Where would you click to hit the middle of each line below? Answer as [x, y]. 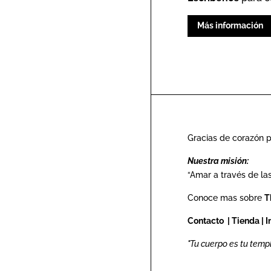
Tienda [246, 220]
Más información [230, 26]
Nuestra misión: [218, 161]
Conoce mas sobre [226, 198]
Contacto [207, 220]
